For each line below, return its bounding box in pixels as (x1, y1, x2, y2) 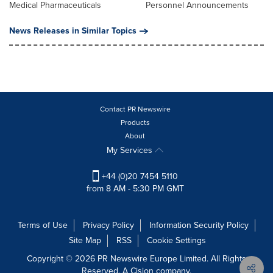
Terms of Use (18, 219, 68, 232)
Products (120, 117, 150, 129)
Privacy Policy (83, 219, 134, 232)
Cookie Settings (147, 234, 206, 247)
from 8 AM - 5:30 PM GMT (86, 182, 184, 196)
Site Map (69, 234, 101, 247)
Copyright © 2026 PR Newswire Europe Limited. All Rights (27, 252, 246, 266)
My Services (107, 144, 155, 157)
